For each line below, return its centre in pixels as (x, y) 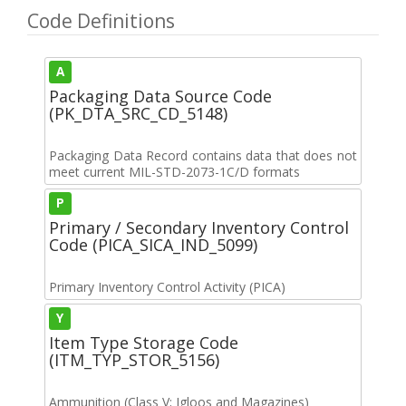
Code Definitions (101, 20)
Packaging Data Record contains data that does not (203, 155)
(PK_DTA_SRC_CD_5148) (138, 113)
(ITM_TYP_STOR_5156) (134, 359)
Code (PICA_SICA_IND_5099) (153, 244)
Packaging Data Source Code (160, 96)
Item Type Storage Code (144, 342)
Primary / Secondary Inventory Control (199, 227)
